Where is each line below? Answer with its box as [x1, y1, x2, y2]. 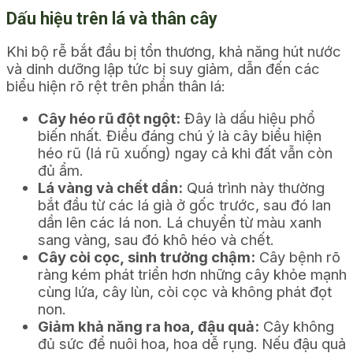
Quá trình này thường [183, 178, 325, 196]
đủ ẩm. [38, 161, 84, 179]
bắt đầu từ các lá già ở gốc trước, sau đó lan [38, 195, 331, 214]
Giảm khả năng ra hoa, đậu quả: [38, 317, 259, 335]
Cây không [259, 317, 334, 335]
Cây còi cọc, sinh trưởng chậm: [38, 247, 255, 266]
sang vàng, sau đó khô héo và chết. [38, 230, 274, 248]
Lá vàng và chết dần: [38, 178, 183, 196]
